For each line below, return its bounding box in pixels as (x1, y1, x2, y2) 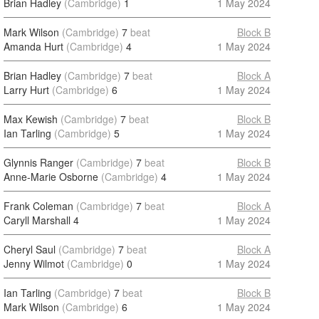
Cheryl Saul (4, 242, 56, 256)
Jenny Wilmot (4, 256, 64, 271)
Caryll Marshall (4, 213, 70, 227)
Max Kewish (4, 112, 58, 126)
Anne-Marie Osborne (4, 169, 98, 184)
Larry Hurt (4, 83, 49, 97)
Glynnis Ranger (4, 155, 73, 169)
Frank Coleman (4, 199, 73, 213)
